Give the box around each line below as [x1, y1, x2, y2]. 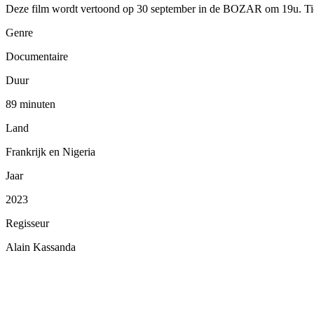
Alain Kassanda [6, 240, 76, 253]
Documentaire [6, 50, 68, 62]
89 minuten [6, 97, 55, 110]
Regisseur [6, 217, 49, 229]
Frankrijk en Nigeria [6, 145, 95, 158]
